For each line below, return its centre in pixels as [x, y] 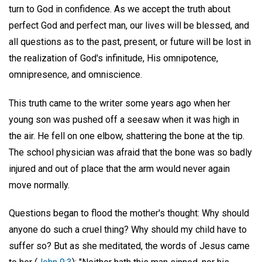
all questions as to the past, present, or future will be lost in [130, 42]
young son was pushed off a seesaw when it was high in [124, 119]
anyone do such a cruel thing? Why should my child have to [128, 230]
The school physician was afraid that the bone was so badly [130, 152]
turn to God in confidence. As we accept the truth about [120, 9]
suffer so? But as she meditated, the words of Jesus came [129, 246]
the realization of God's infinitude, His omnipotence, [113, 58]
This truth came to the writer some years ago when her [120, 103]
